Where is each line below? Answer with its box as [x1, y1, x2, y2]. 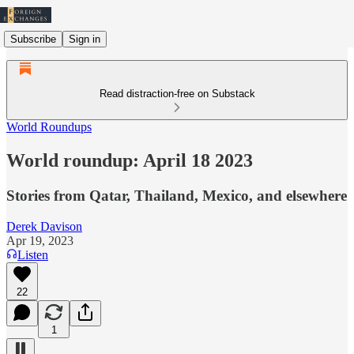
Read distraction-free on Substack [99, 88, 255, 100]
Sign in [69, 32, 100, 45]
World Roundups [6, 120, 92, 134]
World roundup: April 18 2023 [6, 149, 253, 171]
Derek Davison [6, 219, 82, 233]
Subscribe [10, 32, 56, 45]
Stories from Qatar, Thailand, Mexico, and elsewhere [6, 186, 347, 204]
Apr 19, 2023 [6, 233, 73, 247]
